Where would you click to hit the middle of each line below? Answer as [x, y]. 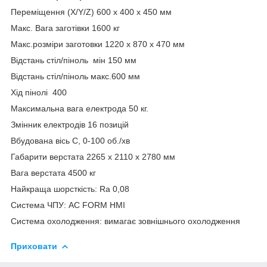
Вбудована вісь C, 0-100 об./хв [70, 140]
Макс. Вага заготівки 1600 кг [65, 28]
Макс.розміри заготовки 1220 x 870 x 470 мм [98, 44]
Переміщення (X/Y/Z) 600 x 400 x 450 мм [91, 12]
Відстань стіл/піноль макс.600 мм [75, 76]
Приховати [34, 246]
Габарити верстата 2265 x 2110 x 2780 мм [93, 156]
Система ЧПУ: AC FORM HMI [68, 205]
